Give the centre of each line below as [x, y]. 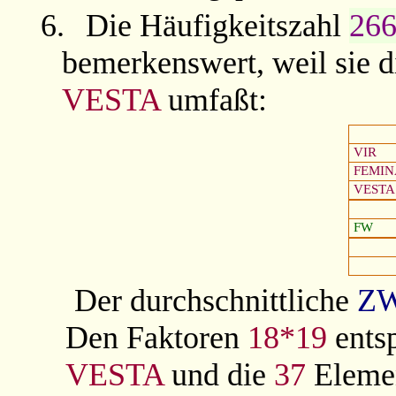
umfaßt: [213, 100]
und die [219, 374]
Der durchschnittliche [215, 300]
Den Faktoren [157, 337]
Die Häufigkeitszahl [217, 26]
